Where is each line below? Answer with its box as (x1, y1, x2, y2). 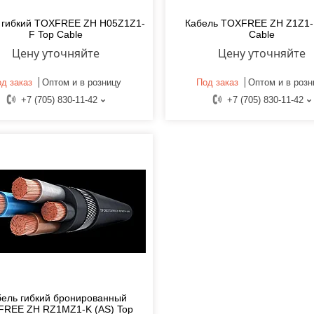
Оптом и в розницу (41, 77, 121, 88)
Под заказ (196, 77, 239, 88)
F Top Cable (28, 29, 83, 41)
